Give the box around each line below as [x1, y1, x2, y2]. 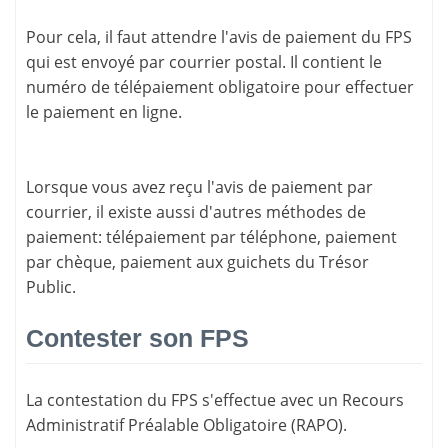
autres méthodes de [213, 200, 366, 223]
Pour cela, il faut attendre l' [26, 25, 229, 48]
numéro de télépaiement [26, 75, 214, 98]
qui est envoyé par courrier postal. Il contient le [26, 50, 382, 73]
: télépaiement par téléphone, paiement [98, 225, 397, 248]
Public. [26, 275, 76, 298]
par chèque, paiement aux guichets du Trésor [26, 250, 369, 273]
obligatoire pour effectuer [214, 75, 414, 98]
